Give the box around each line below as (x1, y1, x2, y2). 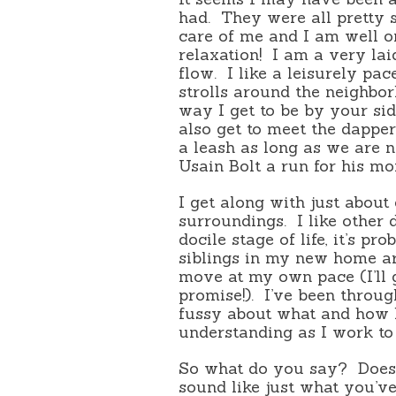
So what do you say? (179, 357, 348, 378)
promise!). (179, 284, 255, 305)
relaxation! (179, 43, 263, 65)
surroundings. (179, 209, 287, 231)
